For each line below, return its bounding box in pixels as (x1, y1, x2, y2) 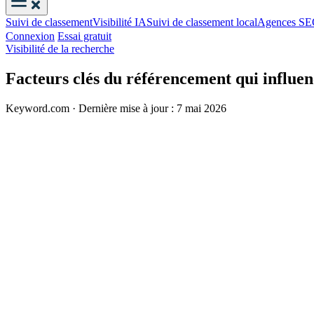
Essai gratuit (57, 30, 111, 42)
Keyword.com (6, 102, 72, 114)
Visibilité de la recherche (6, 43, 114, 55)
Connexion (6, 30, 55, 42)
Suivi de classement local (146, 16, 257, 28)
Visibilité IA (93, 16, 146, 28)
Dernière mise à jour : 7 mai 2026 (78, 102, 226, 114)
